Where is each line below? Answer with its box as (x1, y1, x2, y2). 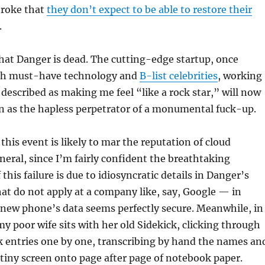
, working (217, 70, 262, 82)
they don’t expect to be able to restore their (46, 4, 252, 15)
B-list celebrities (139, 70, 218, 82)
